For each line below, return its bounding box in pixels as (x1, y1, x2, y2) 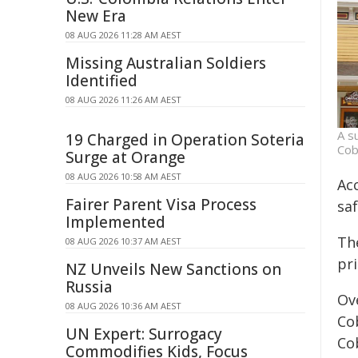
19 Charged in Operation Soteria (66, 129, 304, 150)
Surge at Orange (66, 147, 185, 168)
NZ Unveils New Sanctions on (66, 259, 281, 280)
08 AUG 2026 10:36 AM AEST (66, 300, 181, 312)
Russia (66, 276, 113, 297)
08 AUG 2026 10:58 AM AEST (66, 170, 181, 182)
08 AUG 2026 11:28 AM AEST (66, 29, 181, 41)
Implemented (66, 212, 165, 233)
